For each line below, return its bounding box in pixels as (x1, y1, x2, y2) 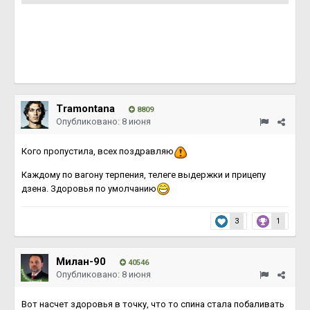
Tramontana (56, 102, 115, 115)
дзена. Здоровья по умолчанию (21, 183, 156, 194)
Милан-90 (56, 255, 106, 268)
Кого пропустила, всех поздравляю (21, 146, 174, 156)
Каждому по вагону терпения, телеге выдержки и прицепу (21, 169, 266, 180)
